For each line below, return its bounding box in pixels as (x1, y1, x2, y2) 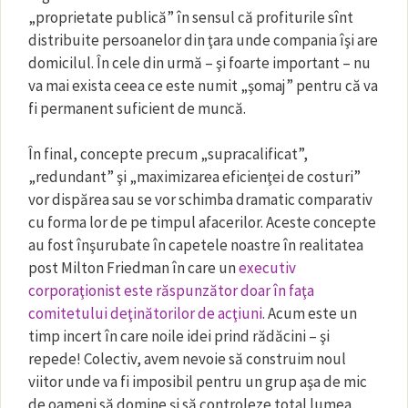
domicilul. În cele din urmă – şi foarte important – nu (28, 52, 371, 73)
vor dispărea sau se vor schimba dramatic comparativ (28, 189, 372, 209)
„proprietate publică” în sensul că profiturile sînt (28, 6, 353, 27)
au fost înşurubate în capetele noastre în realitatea (28, 235, 363, 255)
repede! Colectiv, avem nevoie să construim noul (28, 349, 346, 369)
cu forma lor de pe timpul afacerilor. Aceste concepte (28, 212, 376, 232)
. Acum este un (262, 303, 357, 323)
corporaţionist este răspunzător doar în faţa (28, 280, 314, 301)
